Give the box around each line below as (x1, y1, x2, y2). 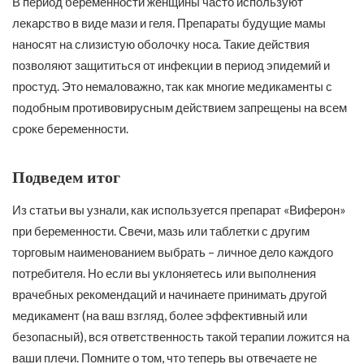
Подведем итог (12, 167, 120, 188)
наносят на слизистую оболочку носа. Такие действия (12, 37, 310, 52)
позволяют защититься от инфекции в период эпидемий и (12, 58, 330, 73)
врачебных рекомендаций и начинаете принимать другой (12, 287, 327, 302)
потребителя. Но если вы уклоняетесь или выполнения (12, 266, 316, 281)
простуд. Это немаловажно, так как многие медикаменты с (12, 79, 332, 94)
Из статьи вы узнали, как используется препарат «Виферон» (12, 202, 346, 218)
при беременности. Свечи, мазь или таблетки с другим (12, 223, 310, 239)
